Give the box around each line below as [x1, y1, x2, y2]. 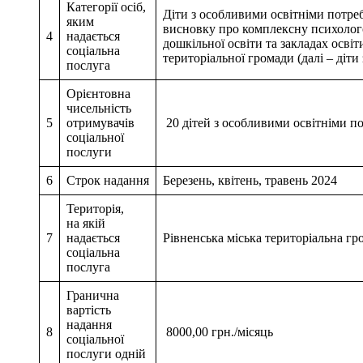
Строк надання [66, 173, 149, 187]
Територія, [66, 201, 124, 216]
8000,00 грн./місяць [163, 324, 273, 339]
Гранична [66, 288, 119, 302]
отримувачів [66, 115, 138, 130]
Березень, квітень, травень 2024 [163, 173, 337, 187]
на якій [66, 216, 105, 230]
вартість [66, 302, 111, 317]
